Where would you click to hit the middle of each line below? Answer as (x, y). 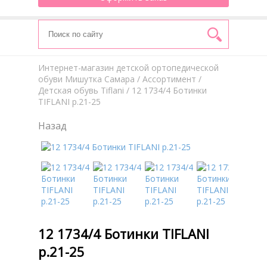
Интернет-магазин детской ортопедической (128, 68)
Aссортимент (169, 79)
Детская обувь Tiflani (81, 90)
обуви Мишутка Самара (86, 79)
